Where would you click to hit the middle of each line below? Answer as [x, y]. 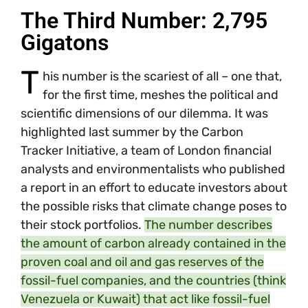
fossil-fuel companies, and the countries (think [153, 280]
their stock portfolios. [82, 224]
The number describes [208, 224]
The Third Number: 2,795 [144, 20]
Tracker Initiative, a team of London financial [146, 150]
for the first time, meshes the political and [160, 95]
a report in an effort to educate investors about [154, 187]
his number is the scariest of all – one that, [162, 76]
